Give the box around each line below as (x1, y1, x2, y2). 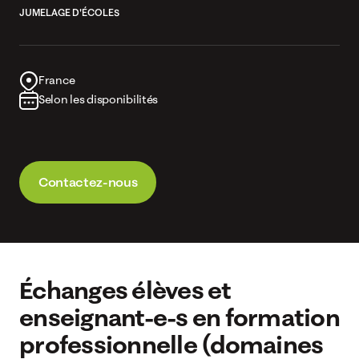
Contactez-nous (38, 174, 138, 191)
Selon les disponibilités (38, 92, 159, 107)
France (38, 73, 75, 87)
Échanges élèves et (19, 274, 232, 305)
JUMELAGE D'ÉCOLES (19, 6, 119, 19)
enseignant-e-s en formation (19, 301, 340, 332)
